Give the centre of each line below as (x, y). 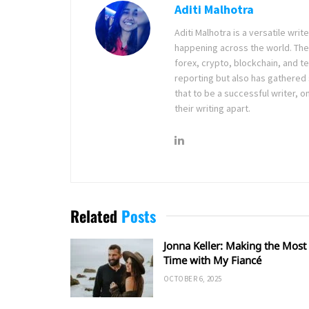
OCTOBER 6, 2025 (193, 278)
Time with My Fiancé (212, 260)
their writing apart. (212, 108)
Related (94, 216)
